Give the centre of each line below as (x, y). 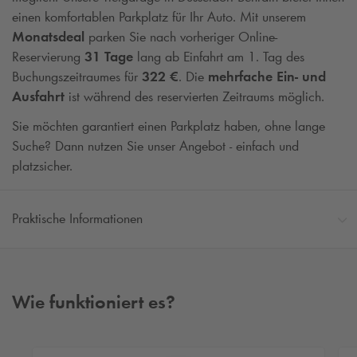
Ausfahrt (38, 96)
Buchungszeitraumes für (77, 76)
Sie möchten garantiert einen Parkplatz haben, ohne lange (169, 126)
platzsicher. (42, 166)
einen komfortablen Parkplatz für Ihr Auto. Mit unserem (159, 16)
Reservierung (48, 56)
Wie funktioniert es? (94, 302)
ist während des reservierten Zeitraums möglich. (194, 96)
